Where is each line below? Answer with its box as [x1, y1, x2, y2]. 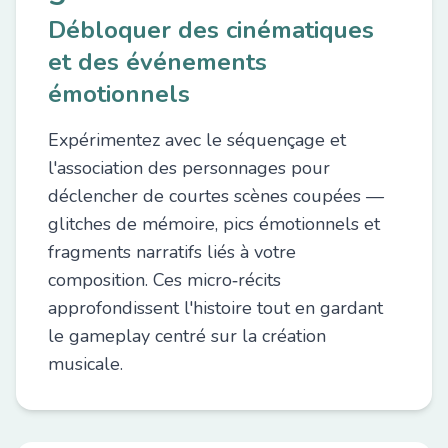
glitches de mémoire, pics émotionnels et [48, 212, 380, 236]
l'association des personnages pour [48, 156, 330, 180]
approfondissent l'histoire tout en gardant [48, 296, 383, 320]
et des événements [48, 46, 267, 78]
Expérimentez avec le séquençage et [48, 128, 346, 152]
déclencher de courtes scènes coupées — [48, 184, 384, 208]
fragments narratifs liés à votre [48, 240, 296, 264]
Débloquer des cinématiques [48, 14, 374, 46]
